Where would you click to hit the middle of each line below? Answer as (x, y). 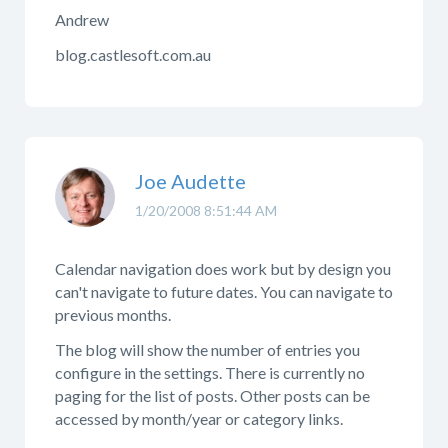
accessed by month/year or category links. (199, 418)
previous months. (113, 314)
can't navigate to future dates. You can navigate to (224, 291)
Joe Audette (190, 181)
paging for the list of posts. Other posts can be (212, 395)
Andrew (82, 19)
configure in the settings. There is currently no (210, 372)
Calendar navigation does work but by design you (223, 268)
